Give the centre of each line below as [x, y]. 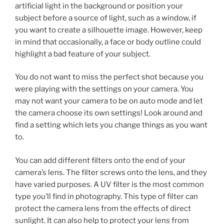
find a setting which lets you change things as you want [111, 125]
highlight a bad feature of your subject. [83, 54]
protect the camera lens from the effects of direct [103, 208]
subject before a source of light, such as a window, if [106, 18]
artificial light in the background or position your [99, 6]
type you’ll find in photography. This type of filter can [106, 196]
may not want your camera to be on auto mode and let [109, 101]
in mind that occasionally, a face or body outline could [108, 42]
